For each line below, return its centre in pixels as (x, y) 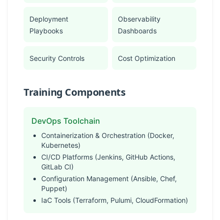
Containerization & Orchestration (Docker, (108, 135)
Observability (139, 19)
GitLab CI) (57, 167)
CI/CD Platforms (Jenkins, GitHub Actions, (108, 157)
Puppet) (54, 188)
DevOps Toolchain (66, 121)
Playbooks (46, 31)
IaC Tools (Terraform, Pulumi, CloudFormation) (115, 200)
